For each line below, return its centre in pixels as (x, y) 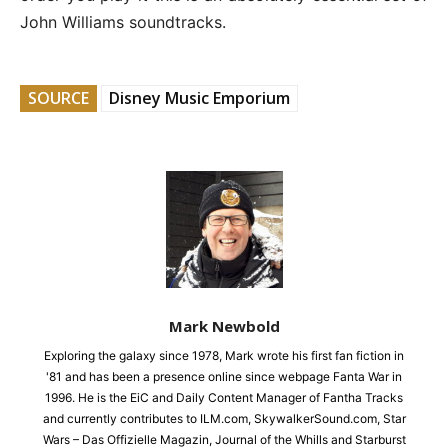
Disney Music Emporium (199, 97)
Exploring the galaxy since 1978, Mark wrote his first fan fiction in (224, 355)
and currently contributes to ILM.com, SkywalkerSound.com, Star (224, 418)
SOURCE (58, 97)
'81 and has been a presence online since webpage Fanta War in (224, 376)
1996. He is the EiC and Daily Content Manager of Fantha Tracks (224, 397)
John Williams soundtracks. (123, 21)
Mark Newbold (224, 325)
